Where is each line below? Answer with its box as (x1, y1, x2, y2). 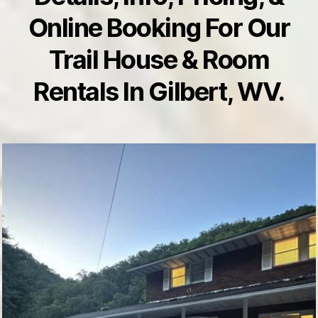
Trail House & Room (48, 44, 270, 75)
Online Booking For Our (28, 12, 290, 43)
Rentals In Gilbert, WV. (33, 76, 285, 107)
